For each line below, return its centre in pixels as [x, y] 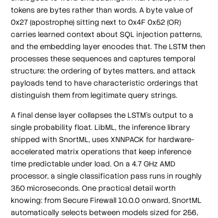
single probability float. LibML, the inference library [101, 127]
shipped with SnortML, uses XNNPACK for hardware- [103, 140]
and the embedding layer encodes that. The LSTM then [108, 46]
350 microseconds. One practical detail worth [93, 188]
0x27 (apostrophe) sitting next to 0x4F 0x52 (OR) [96, 22]
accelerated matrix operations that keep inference [101, 152]
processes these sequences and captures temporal [103, 58]
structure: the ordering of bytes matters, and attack [103, 71]
